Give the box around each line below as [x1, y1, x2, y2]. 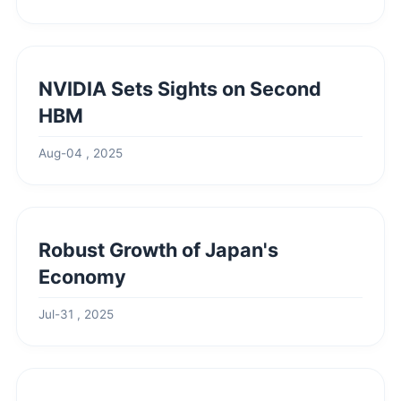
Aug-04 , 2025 [38, 146, 123, 160]
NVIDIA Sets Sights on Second [38, 77, 321, 100]
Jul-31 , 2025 [38, 307, 114, 321]
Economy [38, 265, 126, 288]
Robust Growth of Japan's [38, 238, 278, 261]
